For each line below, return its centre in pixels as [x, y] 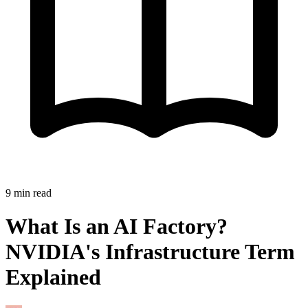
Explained [53, 277]
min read [31, 193]
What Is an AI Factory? [117, 227]
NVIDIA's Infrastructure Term [150, 252]
